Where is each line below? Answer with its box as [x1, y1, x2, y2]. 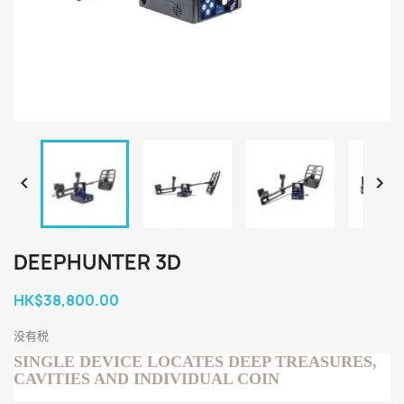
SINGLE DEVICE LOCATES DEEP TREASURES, [14, 353, 377, 371]
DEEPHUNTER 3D [14, 249, 181, 276]
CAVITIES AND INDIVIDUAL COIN [14, 370, 280, 388]
